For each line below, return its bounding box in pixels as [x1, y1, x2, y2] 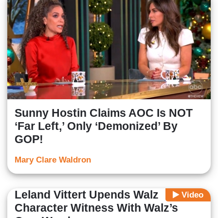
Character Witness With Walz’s [15, 201, 178, 215]
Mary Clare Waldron [15, 155, 91, 165]
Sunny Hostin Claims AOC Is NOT [15, 107, 193, 120]
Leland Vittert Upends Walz [15, 188, 159, 201]
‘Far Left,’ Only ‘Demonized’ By [15, 120, 178, 133]
